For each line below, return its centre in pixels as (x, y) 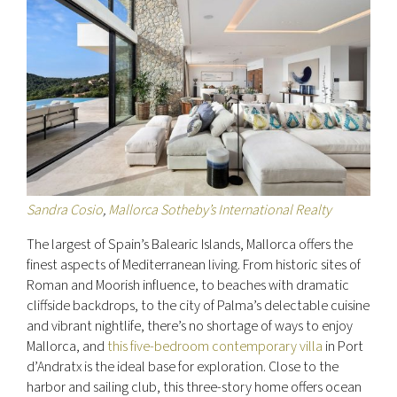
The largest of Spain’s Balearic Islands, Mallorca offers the (190, 244)
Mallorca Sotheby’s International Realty (220, 210)
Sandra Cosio (65, 210)
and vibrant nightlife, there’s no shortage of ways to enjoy (190, 326)
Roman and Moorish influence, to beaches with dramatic (188, 285)
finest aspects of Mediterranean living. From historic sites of (194, 265)
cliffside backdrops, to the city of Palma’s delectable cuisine (198, 305)
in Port (343, 346)
